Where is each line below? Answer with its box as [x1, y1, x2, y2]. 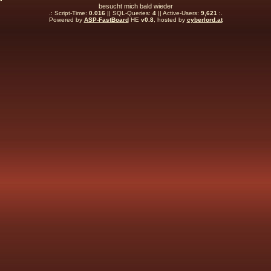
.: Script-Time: [48, 10, 89, 16]
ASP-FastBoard [83, 16, 129, 23]
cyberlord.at [186, 16, 223, 23]
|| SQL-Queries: [105, 10, 152, 16]
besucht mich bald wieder [98, 2, 173, 10]
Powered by [48, 16, 84, 23]
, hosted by [153, 16, 187, 23]
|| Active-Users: [155, 10, 201, 16]
